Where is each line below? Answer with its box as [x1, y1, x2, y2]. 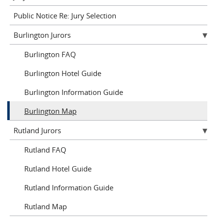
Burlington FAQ [24, 49, 76, 59]
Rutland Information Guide [24, 182, 113, 192]
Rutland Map [24, 201, 67, 211]
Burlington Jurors [13, 30, 71, 40]
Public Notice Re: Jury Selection [13, 10, 116, 20]
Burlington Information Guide [24, 87, 123, 97]
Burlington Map [24, 106, 77, 116]
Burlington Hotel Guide [24, 68, 101, 78]
